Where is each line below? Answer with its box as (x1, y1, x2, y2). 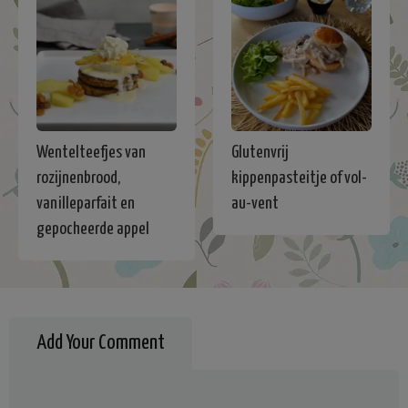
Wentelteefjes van (36, 143, 146, 161)
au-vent (231, 194, 279, 212)
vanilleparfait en (36, 194, 135, 212)
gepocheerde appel (36, 219, 149, 238)
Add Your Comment (36, 331, 165, 353)
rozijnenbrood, (36, 168, 120, 187)
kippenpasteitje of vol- (231, 168, 367, 187)
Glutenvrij (231, 143, 289, 161)
